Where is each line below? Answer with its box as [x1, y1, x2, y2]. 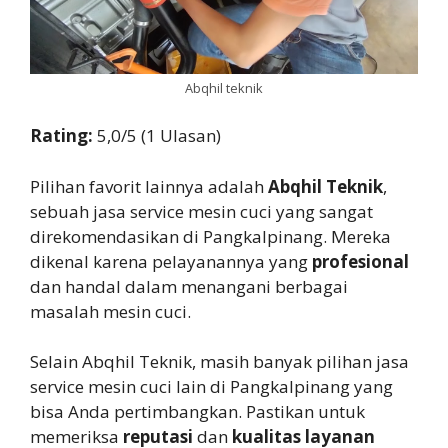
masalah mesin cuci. [30, 299, 191, 323]
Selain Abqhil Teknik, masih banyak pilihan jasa [30, 350, 409, 374]
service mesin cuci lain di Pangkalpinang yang [30, 375, 393, 399]
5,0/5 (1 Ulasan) [97, 124, 221, 148]
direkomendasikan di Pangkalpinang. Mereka [30, 224, 391, 248]
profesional [312, 249, 409, 273]
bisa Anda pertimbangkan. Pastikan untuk [30, 400, 365, 424]
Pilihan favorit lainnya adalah [30, 174, 268, 198]
